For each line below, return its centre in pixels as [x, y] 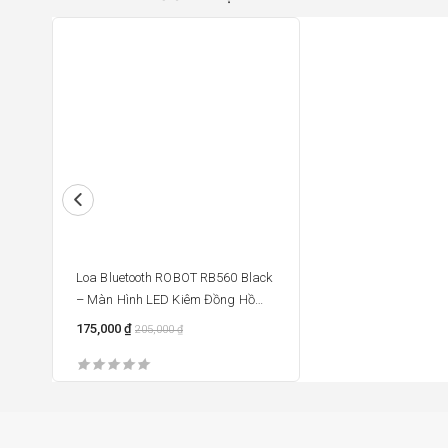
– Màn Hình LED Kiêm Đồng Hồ [165, 299]
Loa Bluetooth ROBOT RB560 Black [174, 277]
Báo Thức [103, 321]
